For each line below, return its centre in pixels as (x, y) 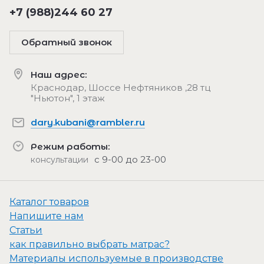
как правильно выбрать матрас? (90, 245)
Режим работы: (70, 147)
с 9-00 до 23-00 (130, 160)
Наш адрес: (59, 75)
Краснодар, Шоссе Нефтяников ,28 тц (121, 88)
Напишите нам (47, 216)
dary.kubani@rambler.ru (88, 123)
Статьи (26, 230)
